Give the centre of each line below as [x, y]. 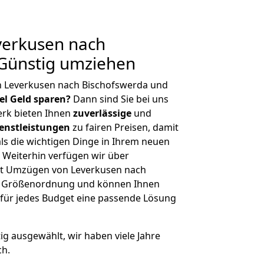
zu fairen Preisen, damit [124, 127]
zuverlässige [102, 113]
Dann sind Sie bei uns [120, 99]
